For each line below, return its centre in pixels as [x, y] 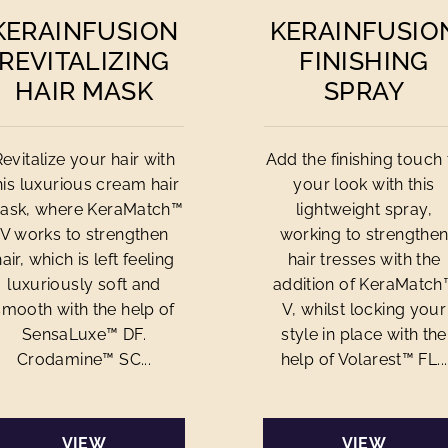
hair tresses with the [364, 259]
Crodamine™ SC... [84, 359]
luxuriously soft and [84, 284]
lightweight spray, [364, 209]
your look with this [364, 184]
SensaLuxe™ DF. [84, 334]
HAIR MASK [84, 91]
